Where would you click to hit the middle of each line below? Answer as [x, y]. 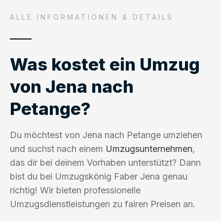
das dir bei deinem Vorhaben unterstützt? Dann [105, 162]
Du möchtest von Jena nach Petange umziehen [106, 135]
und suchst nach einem [58, 148]
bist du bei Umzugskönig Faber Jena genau [99, 176]
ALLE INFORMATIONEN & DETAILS [92, 17]
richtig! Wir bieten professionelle [75, 190]
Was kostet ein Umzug [105, 64]
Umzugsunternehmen [149, 148]
